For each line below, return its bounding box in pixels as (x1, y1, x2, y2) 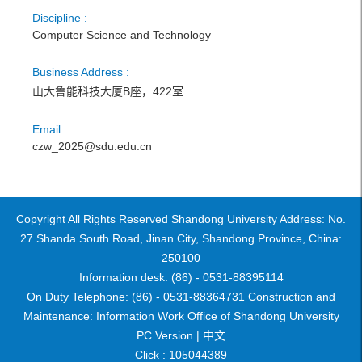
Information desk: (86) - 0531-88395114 (78, 271, 284, 284)
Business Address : (32, 65, 129, 78)
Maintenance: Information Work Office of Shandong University (23, 309, 339, 322)
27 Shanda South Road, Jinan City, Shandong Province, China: (20, 232, 342, 245)
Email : (32, 123, 67, 136)
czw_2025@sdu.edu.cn (32, 140, 152, 153)
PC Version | (137, 329, 200, 342)
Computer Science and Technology (32, 28, 211, 41)
